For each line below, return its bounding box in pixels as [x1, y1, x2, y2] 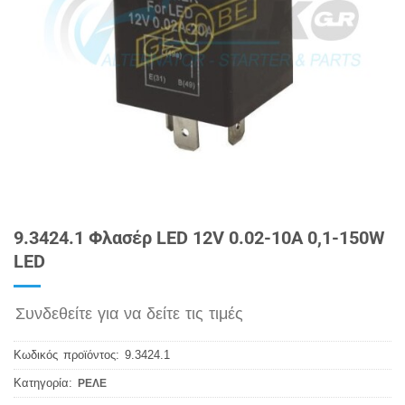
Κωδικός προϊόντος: [14, 347, 125, 362]
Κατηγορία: [14, 375, 78, 390]
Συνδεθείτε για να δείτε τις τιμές [15, 304, 243, 323]
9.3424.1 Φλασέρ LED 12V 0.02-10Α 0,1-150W [14, 227, 385, 250]
